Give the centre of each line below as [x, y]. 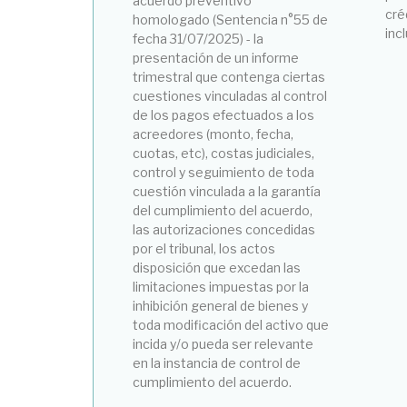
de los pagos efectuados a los [224, 114]
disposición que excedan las [217, 267]
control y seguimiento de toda [224, 172]
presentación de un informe [216, 57]
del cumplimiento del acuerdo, [223, 210]
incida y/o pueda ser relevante [223, 343]
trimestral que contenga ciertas [229, 76]
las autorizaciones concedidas [224, 229]
